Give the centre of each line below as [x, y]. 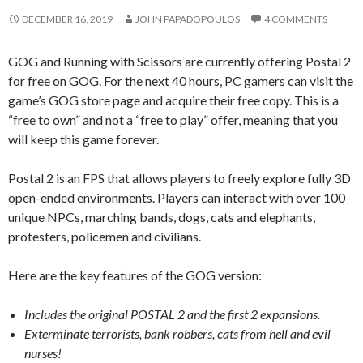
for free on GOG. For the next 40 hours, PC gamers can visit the [181, 80]
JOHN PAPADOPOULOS [188, 19]
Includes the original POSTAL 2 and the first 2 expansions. [172, 314]
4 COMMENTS [296, 19]
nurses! [43, 352]
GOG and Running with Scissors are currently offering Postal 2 [179, 61]
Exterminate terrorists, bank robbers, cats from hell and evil [177, 333]
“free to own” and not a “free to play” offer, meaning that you [173, 119]
